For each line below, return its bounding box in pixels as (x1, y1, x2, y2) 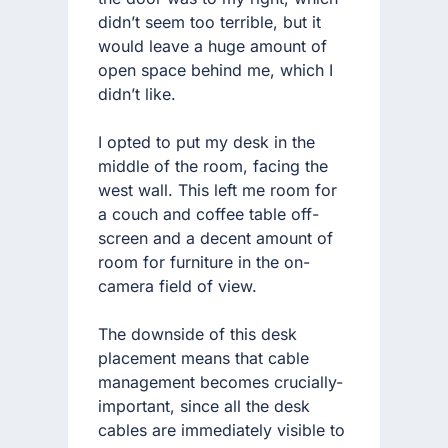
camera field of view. (98, 275, 257, 296)
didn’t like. (98, 83, 176, 104)
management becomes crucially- (98, 371, 343, 392)
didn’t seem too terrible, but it (98, 11, 321, 32)
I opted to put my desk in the (98, 131, 315, 152)
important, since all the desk (98, 395, 310, 416)
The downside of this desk (98, 323, 297, 344)
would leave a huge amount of (98, 35, 327, 56)
